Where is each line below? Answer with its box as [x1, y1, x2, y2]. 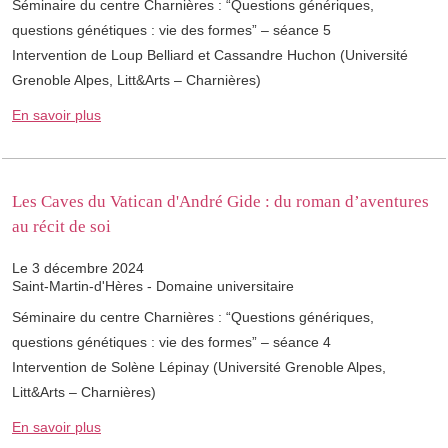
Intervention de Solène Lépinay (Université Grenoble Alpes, [12, 359, 386, 376]
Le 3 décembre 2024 [12, 260, 144, 277]
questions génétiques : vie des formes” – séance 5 [12, 22, 331, 39]
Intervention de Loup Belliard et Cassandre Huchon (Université [12, 47, 408, 64]
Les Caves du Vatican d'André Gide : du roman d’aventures [12, 192, 429, 212]
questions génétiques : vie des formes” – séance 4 [12, 334, 331, 351]
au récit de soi [12, 217, 111, 237]
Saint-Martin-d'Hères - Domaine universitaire [12, 278, 294, 295]
